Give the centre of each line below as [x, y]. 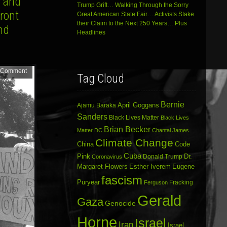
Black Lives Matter [134, 118]
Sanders [92, 117]
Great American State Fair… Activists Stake [135, 14]
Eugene [183, 167]
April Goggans [138, 105]
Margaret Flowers [102, 167]
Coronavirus [107, 157]
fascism [122, 180]
